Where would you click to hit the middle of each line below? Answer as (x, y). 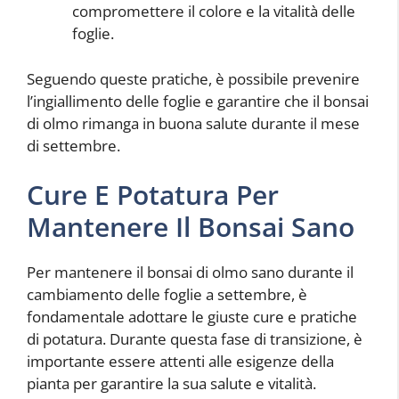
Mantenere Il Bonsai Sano (191, 227)
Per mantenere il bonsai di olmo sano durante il (190, 273)
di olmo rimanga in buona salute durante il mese (193, 123)
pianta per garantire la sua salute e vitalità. (171, 384)
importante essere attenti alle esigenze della (180, 362)
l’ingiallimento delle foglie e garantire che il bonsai (198, 101)
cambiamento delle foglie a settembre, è (167, 295)
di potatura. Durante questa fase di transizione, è (195, 339)
